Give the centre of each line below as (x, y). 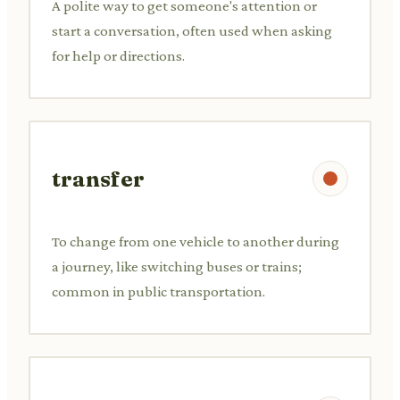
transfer (98, 179)
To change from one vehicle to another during (196, 241)
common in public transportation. (158, 291)
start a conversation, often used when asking (192, 30)
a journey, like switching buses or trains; (177, 266)
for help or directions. (118, 55)
